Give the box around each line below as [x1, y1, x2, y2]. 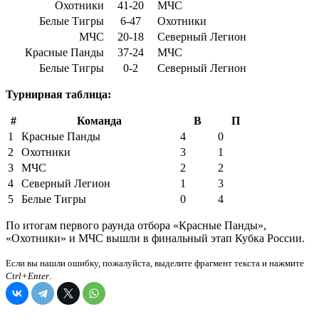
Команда [77, 115, 122, 127]
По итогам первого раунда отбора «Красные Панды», [6, 219, 266, 232]
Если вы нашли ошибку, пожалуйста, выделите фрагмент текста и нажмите [6, 258, 304, 269]
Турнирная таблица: [6, 88, 111, 101]
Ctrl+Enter [6, 271, 49, 282]
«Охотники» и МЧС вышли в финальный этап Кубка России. [6, 232, 305, 245]
